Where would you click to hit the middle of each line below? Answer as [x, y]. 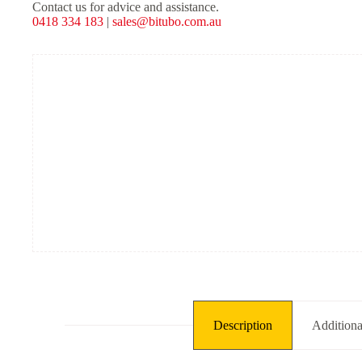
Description [243, 325]
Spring [48, 42]
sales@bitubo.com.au [167, 21]
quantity [52, 55]
